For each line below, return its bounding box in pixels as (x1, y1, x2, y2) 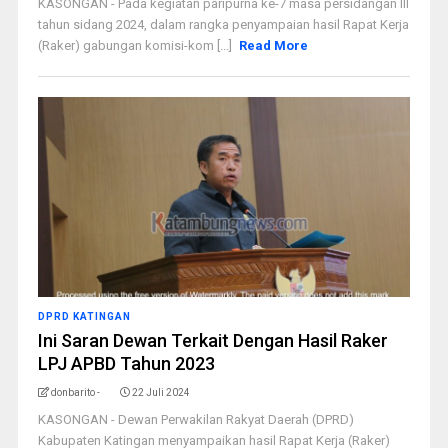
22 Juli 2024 (131, 387, 190, 398)
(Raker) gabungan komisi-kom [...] (37, 38, 235, 53)
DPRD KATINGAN (37, 311, 131, 322)
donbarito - (50, 387, 100, 398)
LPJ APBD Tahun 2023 (37, 353, 215, 374)
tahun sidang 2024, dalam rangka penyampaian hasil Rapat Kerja (37, 17, 409, 32)
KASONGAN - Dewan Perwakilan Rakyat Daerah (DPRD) (37, 412, 354, 427)
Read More (239, 38, 309, 53)
